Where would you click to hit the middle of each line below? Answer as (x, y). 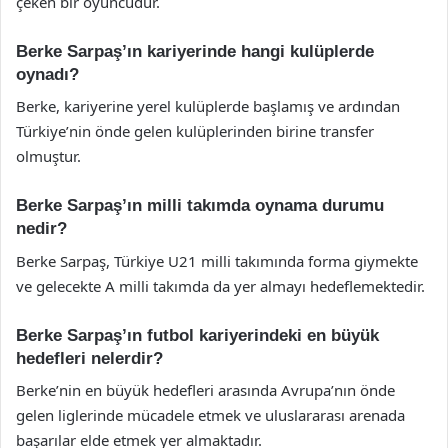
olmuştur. (48, 156)
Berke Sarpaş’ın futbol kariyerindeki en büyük (197, 335)
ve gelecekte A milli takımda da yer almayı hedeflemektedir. (220, 285)
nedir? (41, 228)
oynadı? (47, 74)
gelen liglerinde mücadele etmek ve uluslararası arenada (210, 415)
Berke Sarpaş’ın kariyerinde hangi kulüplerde (195, 51)
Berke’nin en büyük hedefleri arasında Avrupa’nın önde (205, 390)
